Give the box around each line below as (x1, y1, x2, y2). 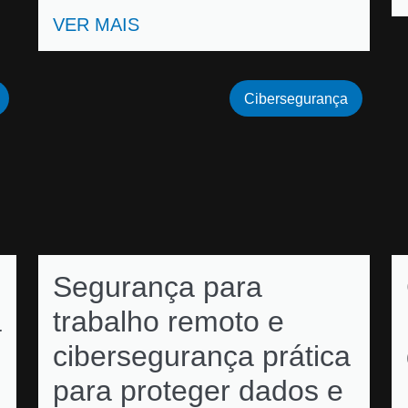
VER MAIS (53, 15, 139, 35)
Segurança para (53, 270, 262, 303)
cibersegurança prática (53, 340, 351, 372)
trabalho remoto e (53, 305, 284, 338)
